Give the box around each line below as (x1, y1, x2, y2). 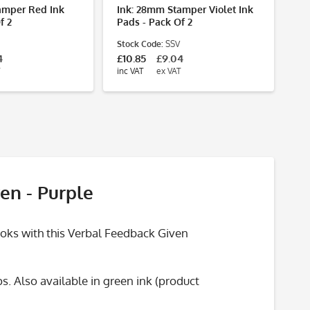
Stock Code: (117, 39, 163, 49)
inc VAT (117, 66, 143, 76)
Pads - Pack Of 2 (117, 16, 192, 28)
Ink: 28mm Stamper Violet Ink (117, 3, 253, 15)
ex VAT (156, 66, 181, 76)
